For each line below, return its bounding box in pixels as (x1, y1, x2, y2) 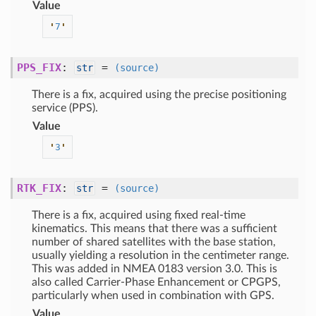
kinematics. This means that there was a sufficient (32, 223, 277, 234)
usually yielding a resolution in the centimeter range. (32, 250, 289, 261)
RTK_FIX (17, 182, 61, 195)
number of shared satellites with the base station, (32, 236, 276, 248)
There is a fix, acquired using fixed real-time (32, 209, 245, 221)
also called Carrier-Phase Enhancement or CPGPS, (32, 276, 281, 288)
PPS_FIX (17, 61, 61, 74)
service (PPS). (32, 102, 98, 114)
